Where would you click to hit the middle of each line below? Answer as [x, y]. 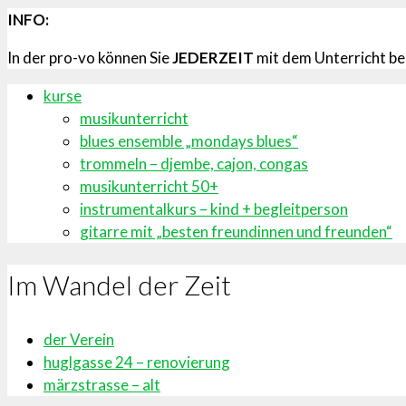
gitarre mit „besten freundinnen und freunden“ [236, 231]
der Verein [79, 340]
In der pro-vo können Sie [90, 57]
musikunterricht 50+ [149, 186]
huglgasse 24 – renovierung [137, 362]
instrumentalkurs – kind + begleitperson [214, 208]
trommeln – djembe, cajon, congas [194, 163]
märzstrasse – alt [102, 385]
